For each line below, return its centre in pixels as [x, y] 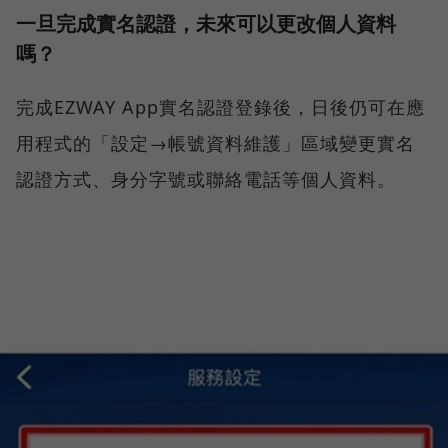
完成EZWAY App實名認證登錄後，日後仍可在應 [220, 107]
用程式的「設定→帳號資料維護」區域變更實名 [215, 143]
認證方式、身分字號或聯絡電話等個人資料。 [206, 179]
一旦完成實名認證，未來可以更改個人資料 [206, 24]
